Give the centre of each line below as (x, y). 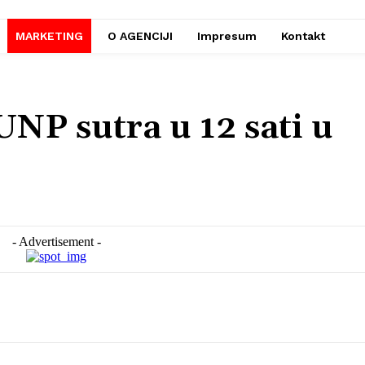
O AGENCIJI (140, 36)
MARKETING (49, 36)
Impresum (227, 36)
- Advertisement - (56, 242)
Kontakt (303, 36)
